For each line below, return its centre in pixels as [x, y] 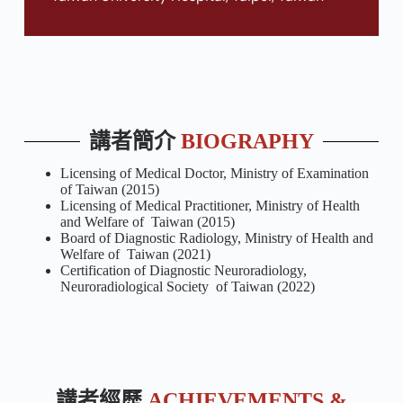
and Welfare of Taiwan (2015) [149, 222]
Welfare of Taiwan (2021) [137, 255]
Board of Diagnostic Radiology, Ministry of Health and [216, 238]
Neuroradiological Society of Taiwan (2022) [187, 287]
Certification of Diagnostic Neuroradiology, [183, 271]
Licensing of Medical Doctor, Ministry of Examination [214, 174]
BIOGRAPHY [247, 142]
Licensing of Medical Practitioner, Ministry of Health [210, 206]
